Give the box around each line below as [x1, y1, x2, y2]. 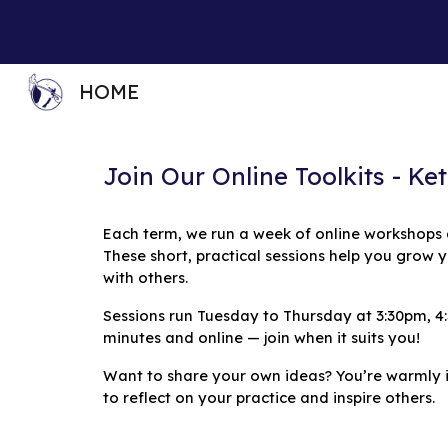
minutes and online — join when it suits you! [102, 328, 420, 347]
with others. [102, 268, 188, 287]
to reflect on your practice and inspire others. [102, 388, 435, 407]
